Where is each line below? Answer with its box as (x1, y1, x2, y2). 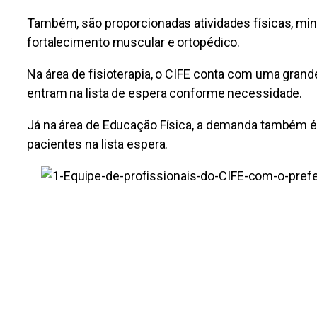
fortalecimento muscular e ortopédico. (27, 35, 241, 50)
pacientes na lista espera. (27, 137, 168, 152)
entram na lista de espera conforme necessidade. (27, 86, 303, 101)
